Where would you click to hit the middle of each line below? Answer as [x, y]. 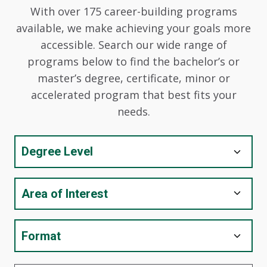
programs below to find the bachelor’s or [133, 62]
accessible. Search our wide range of [133, 45]
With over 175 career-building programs [133, 12]
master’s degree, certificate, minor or [133, 78]
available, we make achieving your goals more [133, 28]
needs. [133, 112]
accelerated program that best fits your [133, 95]
